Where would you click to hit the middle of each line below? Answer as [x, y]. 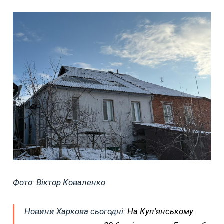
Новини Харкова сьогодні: [76, 211]
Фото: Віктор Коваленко [59, 182]
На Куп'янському [160, 211]
